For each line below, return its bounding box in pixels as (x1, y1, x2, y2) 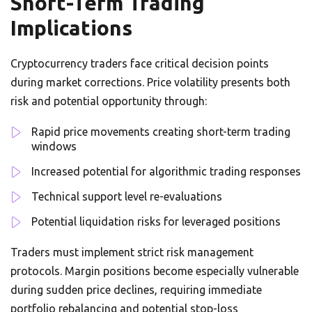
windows (31, 140, 77, 153)
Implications (10, 16, 132, 40)
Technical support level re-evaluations (31, 190, 222, 203)
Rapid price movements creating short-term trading (31, 125, 290, 138)
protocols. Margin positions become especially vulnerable (10, 265, 299, 277)
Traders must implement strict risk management (10, 246, 253, 258)
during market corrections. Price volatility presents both (10, 76, 290, 88)
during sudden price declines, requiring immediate (10, 283, 262, 296)
